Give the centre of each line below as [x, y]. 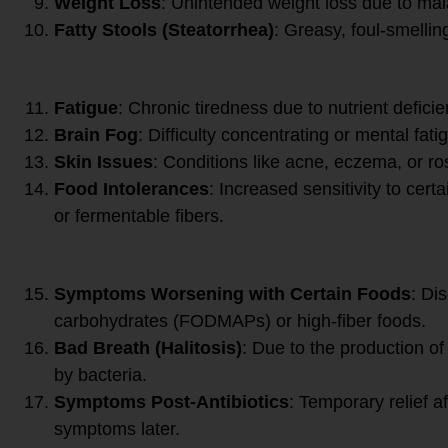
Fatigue [86, 107]
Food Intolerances [131, 188]
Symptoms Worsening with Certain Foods [232, 293]
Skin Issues [103, 161]
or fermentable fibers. [139, 215]
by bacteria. [100, 374]
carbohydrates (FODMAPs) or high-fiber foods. [240, 320]
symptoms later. [117, 428]
